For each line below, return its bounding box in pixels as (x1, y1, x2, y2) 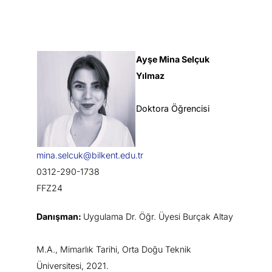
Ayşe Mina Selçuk (136, 53, 209, 64)
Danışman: (36, 211, 81, 222)
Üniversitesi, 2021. (36, 260, 109, 271)
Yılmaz (136, 70, 165, 81)
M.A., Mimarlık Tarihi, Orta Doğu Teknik (36, 243, 191, 254)
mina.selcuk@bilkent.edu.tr (36, 149, 143, 160)
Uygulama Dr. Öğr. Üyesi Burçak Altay (83, 211, 233, 222)
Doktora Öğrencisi (136, 103, 209, 114)
